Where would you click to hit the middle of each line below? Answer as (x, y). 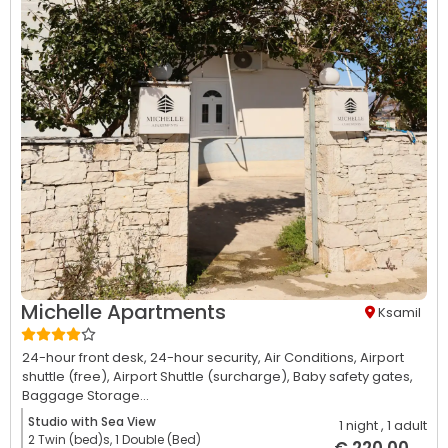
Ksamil (399, 312)
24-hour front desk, (86, 358)
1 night (358, 426)
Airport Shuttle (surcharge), (203, 377)
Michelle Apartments (123, 312)
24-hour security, (207, 358)
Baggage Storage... (85, 396)
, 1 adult (404, 426)
